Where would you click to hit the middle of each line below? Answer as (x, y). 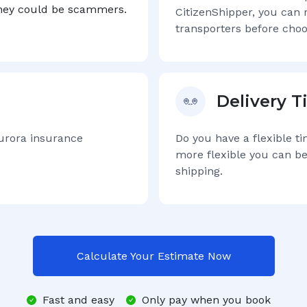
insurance (55, 138)
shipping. (199, 171)
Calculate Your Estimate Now (153, 256)
